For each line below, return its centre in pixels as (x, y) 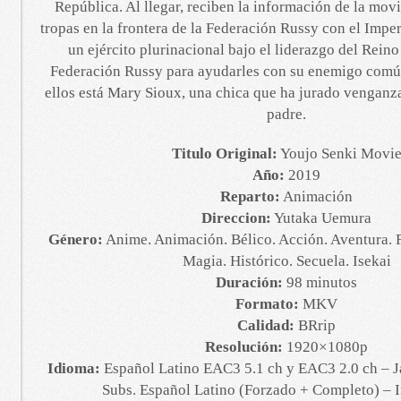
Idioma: (74, 368)
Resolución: (244, 347)
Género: (76, 239)
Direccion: (236, 218)
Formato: (267, 304)
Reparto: (250, 196)
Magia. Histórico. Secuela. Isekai (286, 261)
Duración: (249, 282)
